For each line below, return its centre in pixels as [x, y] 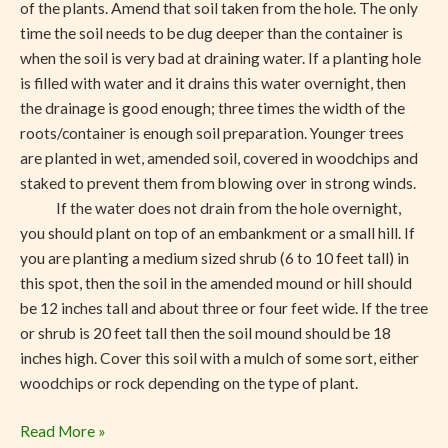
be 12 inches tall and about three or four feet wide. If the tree [224, 307]
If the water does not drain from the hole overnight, [210, 207]
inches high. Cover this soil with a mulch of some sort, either [219, 357]
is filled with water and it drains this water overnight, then [213, 82]
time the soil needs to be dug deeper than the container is [211, 32]
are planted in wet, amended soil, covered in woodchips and [219, 157]
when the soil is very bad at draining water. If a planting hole [220, 57]
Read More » [63, 430]
